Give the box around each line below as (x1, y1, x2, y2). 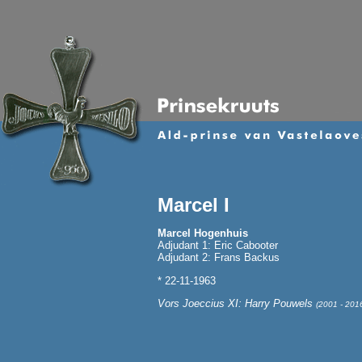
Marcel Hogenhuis (158, 227, 248, 240)
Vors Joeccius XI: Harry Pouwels (158, 297, 316, 309)
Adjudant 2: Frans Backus (158, 251, 280, 264)
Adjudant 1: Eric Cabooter (158, 239, 278, 252)
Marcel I (158, 194, 229, 216)
